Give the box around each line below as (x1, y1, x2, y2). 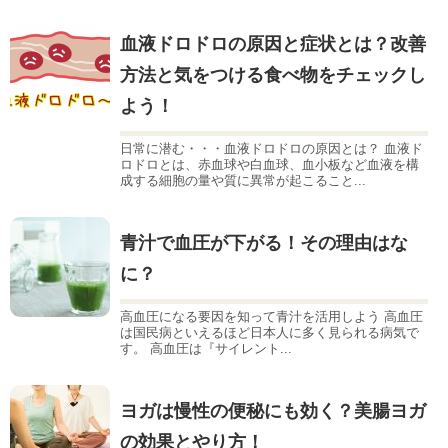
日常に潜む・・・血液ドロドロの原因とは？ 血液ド (120, 140, 423, 156)
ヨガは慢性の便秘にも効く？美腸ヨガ (120, 400, 426, 421)
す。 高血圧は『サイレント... (120, 340, 292, 356)
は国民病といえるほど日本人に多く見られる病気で (120, 324, 419, 340)
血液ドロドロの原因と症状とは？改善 (120, 33, 426, 54)
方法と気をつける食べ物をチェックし (120, 64, 426, 85)
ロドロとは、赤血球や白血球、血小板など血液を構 (120, 156, 419, 172)
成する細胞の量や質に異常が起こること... (120, 172, 366, 188)
